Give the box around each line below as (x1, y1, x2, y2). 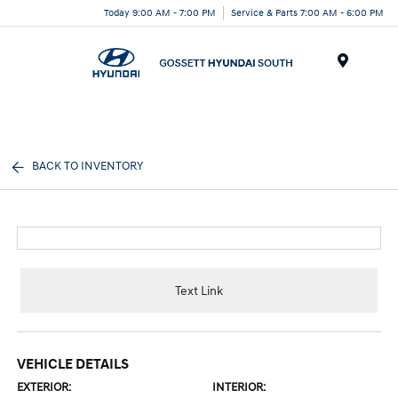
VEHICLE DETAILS (17, 355, 130, 373)
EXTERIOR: (17, 380, 72, 394)
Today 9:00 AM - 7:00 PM (104, 6, 216, 19)
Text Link (175, 283, 223, 298)
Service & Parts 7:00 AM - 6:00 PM (231, 6, 384, 19)
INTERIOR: (212, 380, 266, 394)
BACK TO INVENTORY (32, 159, 144, 173)
